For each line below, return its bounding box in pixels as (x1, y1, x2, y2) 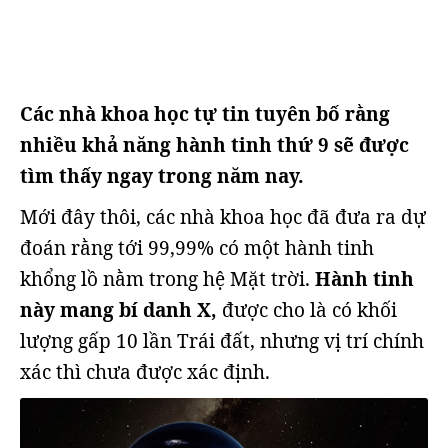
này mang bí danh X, (20, 297, 217, 323)
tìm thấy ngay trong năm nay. (20, 163, 304, 189)
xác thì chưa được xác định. (20, 359, 270, 385)
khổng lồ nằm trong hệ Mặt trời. (20, 266, 315, 292)
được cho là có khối (217, 297, 397, 323)
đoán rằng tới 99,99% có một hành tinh (20, 235, 374, 261)
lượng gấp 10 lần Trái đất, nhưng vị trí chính (20, 328, 424, 354)
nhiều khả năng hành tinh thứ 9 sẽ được (20, 132, 409, 158)
